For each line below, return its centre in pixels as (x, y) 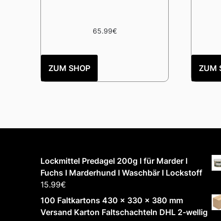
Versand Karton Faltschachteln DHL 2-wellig (124, 212)
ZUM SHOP (69, 68)
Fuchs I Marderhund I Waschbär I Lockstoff (121, 172)
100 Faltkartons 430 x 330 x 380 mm (112, 200)
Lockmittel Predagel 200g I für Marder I (114, 161)
